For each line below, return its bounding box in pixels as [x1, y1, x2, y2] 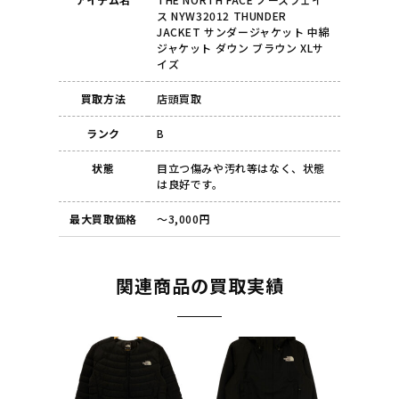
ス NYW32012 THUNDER [156, 8, 287, 24]
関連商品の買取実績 [115, 273, 284, 299]
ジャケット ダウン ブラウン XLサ [156, 40, 324, 56]
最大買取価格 [69, 211, 137, 227]
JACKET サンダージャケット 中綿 [156, 24, 330, 40]
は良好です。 [156, 176, 224, 192]
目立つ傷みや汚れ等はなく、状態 [156, 160, 325, 176]
